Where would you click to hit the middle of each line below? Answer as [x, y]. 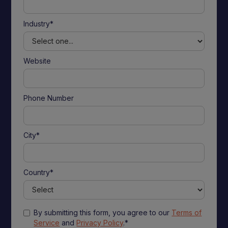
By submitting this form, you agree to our [103, 212]
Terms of [187, 212]
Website [37, 61]
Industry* [39, 23]
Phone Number [49, 98]
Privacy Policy [100, 222]
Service [47, 222]
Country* [39, 172]
